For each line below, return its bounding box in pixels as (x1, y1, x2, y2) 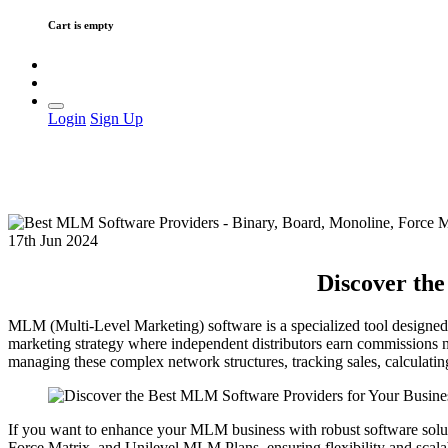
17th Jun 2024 (8, 231, 98, 249)
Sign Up (90, 109, 143, 127)
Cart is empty (48, 18, 114, 31)
